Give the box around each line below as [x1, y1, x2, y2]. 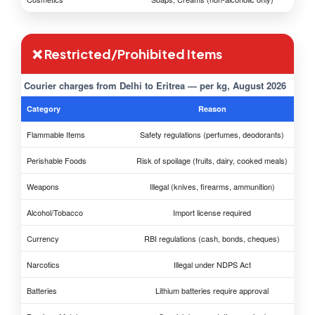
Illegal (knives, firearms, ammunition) [149, 181, 275, 193]
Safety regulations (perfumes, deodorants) [140, 129, 284, 141]
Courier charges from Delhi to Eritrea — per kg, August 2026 [24, 79, 286, 93]
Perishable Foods [27, 155, 86, 167]
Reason [198, 103, 226, 115]
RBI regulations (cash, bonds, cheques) [144, 233, 280, 245]
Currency [27, 233, 59, 245]
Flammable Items [27, 129, 85, 141]
